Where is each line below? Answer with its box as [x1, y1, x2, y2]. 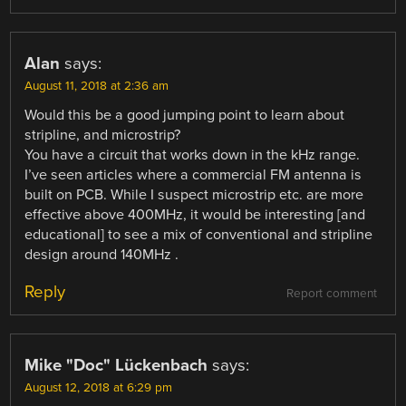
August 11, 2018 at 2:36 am [24, 78, 169, 93]
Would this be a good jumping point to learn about [24, 105, 345, 124]
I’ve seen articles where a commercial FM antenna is [24, 165, 362, 184]
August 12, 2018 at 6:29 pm [24, 380, 173, 395]
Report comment [285, 285, 377, 301]
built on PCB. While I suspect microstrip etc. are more [24, 185, 364, 204]
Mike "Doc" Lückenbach [24, 354, 208, 375]
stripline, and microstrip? [24, 125, 181, 144]
